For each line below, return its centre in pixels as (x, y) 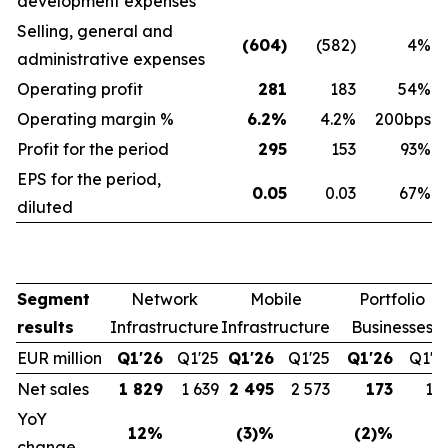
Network (164, 299)
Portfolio (391, 299)
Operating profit (80, 89)
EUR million (59, 358)
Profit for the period (93, 149)
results (45, 327)
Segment (53, 299)
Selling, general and (95, 31)
